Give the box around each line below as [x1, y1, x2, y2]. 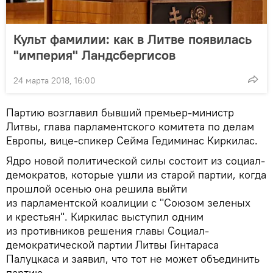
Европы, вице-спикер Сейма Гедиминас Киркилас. [6, 133, 258, 147]
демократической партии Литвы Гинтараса [6, 238, 219, 252]
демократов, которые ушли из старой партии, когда [6, 168, 266, 182]
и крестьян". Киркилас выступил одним [6, 210, 204, 224]
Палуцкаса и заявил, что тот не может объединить [6, 252, 260, 266]
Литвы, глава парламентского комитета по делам [6, 119, 254, 133]
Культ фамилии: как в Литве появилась [13, 30, 252, 48]
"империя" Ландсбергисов [13, 46, 175, 63]
